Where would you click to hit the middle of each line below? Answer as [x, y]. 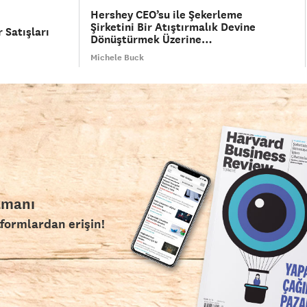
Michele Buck [118, 58]
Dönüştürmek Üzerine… [152, 40]
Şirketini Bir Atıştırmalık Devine [173, 27]
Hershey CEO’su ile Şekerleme [167, 15]
